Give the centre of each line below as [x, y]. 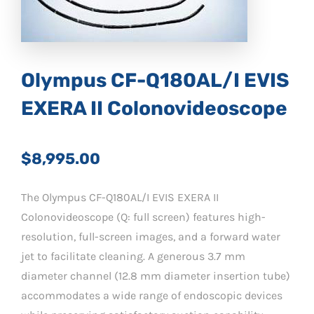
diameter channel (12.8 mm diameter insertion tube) [156, 275]
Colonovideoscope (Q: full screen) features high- [143, 217]
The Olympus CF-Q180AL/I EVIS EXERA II [120, 197]
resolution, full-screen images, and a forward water [151, 236]
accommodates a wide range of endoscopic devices [152, 295]
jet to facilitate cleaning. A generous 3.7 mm [133, 256]
